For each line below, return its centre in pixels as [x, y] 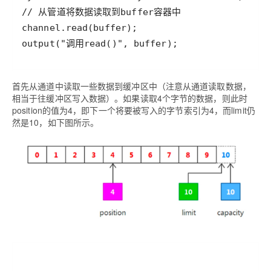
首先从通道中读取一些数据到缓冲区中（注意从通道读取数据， [132, 86]
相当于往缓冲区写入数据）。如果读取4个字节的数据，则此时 [130, 98]
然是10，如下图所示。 [56, 122]
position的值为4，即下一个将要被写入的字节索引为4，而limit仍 [134, 110]
